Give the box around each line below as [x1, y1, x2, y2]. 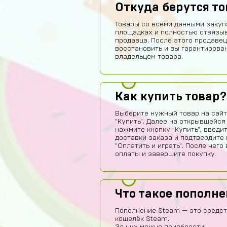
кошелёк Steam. [115, 215, 169, 222]
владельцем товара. [115, 53, 183, 60]
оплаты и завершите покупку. [115, 150, 216, 158]
